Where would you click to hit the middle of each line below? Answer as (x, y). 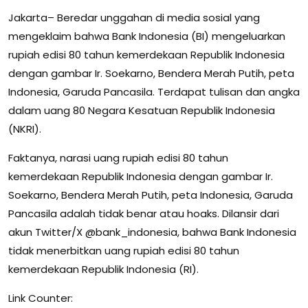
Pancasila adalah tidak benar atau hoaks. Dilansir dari (144, 213)
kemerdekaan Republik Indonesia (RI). (103, 269)
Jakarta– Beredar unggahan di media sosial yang (134, 18)
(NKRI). (25, 129)
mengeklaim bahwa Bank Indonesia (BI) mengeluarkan (147, 36)
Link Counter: (41, 298)
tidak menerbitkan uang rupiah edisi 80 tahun (124, 251)
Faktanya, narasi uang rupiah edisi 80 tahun (118, 158)
